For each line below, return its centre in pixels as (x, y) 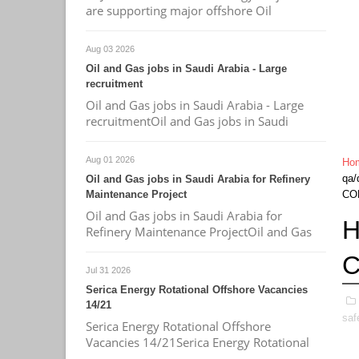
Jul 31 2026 (108, 270)
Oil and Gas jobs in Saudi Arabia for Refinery (198, 179)
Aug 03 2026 (110, 49)
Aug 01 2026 (110, 159)
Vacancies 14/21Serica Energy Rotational (198, 342)
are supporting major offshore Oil (179, 10)
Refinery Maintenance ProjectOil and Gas (199, 232)
